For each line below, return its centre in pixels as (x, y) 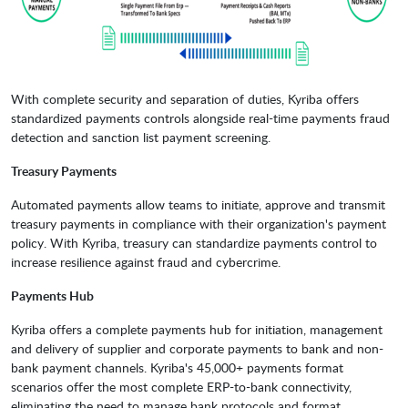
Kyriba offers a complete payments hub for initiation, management (197, 330)
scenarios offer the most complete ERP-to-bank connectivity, (181, 387)
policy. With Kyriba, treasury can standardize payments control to (194, 243)
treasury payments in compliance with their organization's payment (199, 224)
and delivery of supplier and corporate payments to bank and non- (197, 349)
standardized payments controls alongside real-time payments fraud (200, 118)
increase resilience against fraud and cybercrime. (146, 262)
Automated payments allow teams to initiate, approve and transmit (198, 205)
